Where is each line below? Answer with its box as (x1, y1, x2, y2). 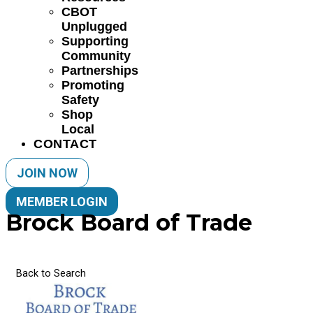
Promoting (61, 78, 124, 92)
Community (61, 49, 131, 63)
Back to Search (16, 268, 86, 279)
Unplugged (61, 20, 127, 34)
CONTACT (34, 137, 97, 151)
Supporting (61, 34, 129, 48)
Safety (61, 93, 99, 107)
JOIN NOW (17, 166, 78, 180)
